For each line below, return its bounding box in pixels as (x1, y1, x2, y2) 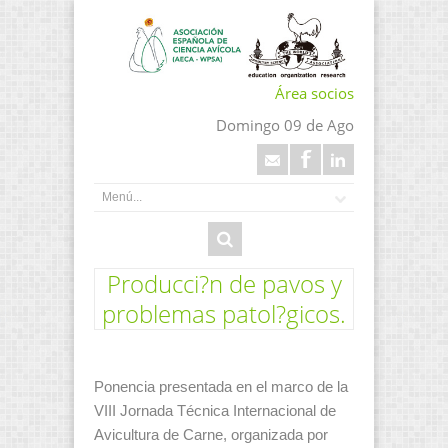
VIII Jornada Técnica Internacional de (94, 402, 336, 419)
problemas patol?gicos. (102, 296, 346, 330)
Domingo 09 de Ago (216, 114, 354, 135)
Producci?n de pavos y (106, 266, 342, 300)
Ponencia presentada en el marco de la (94, 378, 348, 395)
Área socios (275, 83, 354, 104)
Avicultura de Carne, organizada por (94, 426, 328, 443)
